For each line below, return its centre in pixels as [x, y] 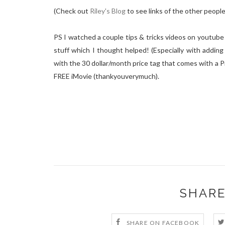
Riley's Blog [108, 11]
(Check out [72, 11]
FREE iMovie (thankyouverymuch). [106, 76]
